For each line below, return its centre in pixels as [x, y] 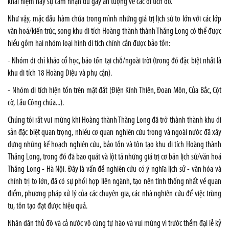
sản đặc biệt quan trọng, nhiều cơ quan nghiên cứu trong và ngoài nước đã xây [114, 132]
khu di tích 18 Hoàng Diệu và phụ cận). [60, 73]
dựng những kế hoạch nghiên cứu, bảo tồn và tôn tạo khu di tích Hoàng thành [114, 145]
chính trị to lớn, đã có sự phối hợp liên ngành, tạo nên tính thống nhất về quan [114, 181]
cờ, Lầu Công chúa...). [36, 103]
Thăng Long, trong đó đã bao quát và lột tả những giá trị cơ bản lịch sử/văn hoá [114, 157]
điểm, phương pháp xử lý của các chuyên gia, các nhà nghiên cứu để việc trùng [114, 194]
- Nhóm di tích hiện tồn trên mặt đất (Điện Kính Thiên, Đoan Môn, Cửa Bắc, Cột [114, 90]
